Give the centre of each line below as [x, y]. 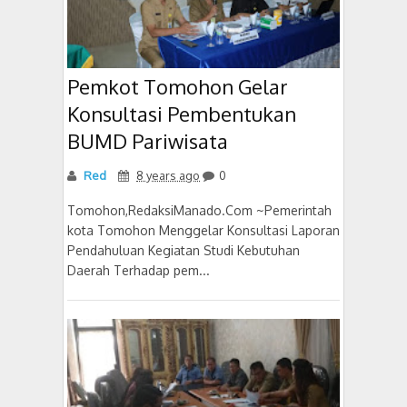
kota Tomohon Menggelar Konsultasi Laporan [203, 230]
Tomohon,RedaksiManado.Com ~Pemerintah [199, 210]
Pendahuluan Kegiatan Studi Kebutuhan [184, 250]
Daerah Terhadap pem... [139, 270]
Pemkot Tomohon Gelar [178, 86]
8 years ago [168, 175]
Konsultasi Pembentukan [182, 114]
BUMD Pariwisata [148, 141]
